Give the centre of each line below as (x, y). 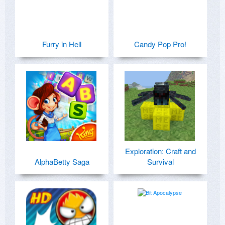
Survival (160, 161)
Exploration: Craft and (160, 151)
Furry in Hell (62, 44)
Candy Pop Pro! (160, 44)
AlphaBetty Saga (62, 161)
